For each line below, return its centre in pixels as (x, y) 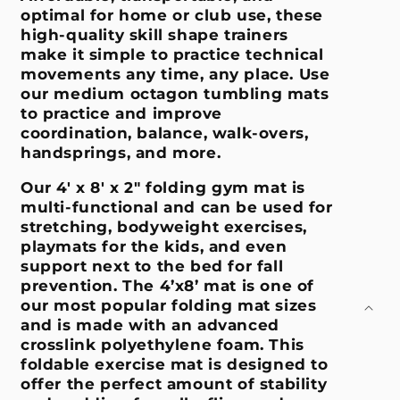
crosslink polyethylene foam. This (162, 344)
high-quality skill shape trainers (154, 34)
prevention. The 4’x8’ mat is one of (168, 285)
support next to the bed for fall (152, 266)
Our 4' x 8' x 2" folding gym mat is (163, 187)
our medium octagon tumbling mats (175, 93)
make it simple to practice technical (172, 54)
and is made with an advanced (150, 325)
